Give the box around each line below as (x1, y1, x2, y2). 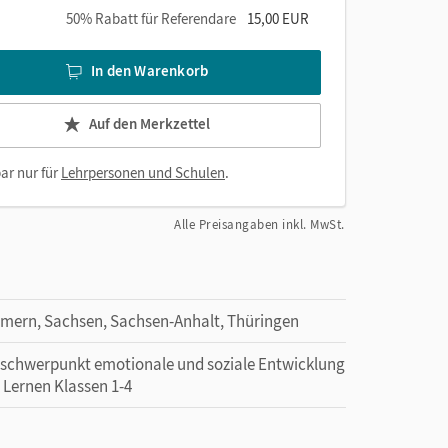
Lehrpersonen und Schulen (61, 162, 225, 182)
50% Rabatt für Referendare (66, 8, 236, 28)
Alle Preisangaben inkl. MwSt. (174, 215, 345, 233)
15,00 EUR (247, 8, 309, 28)
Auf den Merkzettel (89, 114, 210, 134)
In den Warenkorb (91, 61, 209, 81)
